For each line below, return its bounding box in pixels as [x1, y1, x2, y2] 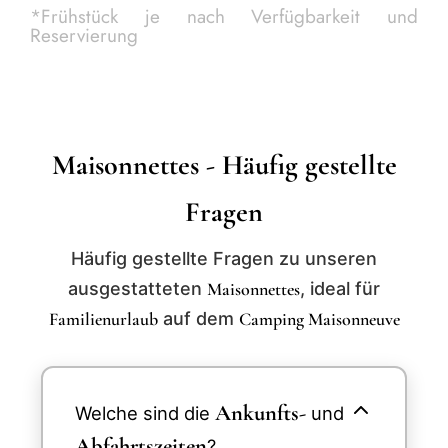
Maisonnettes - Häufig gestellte [51, 148, 397, 183]
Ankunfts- [215, 399, 306, 427]
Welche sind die [75, 402, 215, 425]
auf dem [157, 308, 239, 330]
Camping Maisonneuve [238, 308, 400, 331]
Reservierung [30, 22, 138, 50]
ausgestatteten [68, 278, 207, 300]
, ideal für [300, 278, 380, 300]
